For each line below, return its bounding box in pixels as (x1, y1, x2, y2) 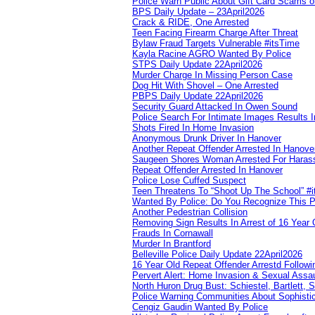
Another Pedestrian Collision (132, 206, 247, 217)
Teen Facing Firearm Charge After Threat (132, 27, 298, 38)
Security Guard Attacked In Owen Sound (132, 101, 297, 112)
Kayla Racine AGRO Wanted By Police (132, 48, 291, 59)
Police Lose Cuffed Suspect (132, 174, 246, 186)
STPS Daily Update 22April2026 (132, 58, 262, 70)
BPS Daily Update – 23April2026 (132, 6, 264, 17)
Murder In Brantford (132, 238, 211, 249)
